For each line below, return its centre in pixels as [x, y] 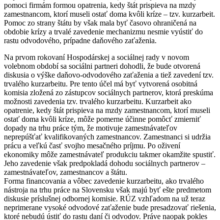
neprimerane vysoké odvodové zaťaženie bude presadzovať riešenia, [110, 207]
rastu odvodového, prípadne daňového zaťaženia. [80, 40]
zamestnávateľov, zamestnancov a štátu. [66, 172]
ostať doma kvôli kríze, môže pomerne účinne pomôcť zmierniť [102, 119]
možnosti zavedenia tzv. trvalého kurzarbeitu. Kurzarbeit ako [98, 101]
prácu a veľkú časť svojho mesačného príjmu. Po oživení [92, 145]
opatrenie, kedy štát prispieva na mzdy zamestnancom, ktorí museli [107, 110]
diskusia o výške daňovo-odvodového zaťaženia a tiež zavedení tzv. [109, 75]
